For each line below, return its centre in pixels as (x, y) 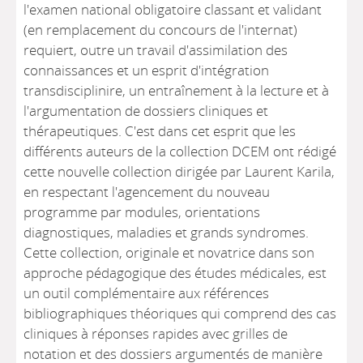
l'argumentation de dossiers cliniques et (146, 111)
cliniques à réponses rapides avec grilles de (156, 333)
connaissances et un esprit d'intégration (147, 70)
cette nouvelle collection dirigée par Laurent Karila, (179, 171)
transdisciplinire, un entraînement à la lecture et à (177, 90)
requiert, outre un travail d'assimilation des (156, 50)
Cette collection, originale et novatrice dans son (169, 252)
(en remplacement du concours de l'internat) (161, 30)
